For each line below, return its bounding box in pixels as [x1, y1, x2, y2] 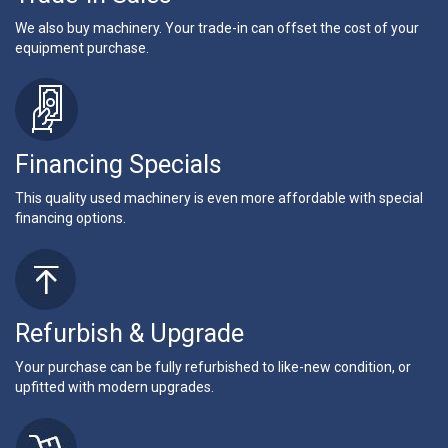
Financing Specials [15, 149, 222, 179]
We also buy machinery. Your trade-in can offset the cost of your [15, 19, 419, 36]
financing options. [15, 209, 126, 226]
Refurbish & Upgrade [15, 318, 244, 348]
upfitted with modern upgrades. [15, 378, 214, 395]
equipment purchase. [15, 39, 149, 56]
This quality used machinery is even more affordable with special [15, 189, 423, 206]
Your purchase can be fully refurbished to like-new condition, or [15, 358, 411, 375]
